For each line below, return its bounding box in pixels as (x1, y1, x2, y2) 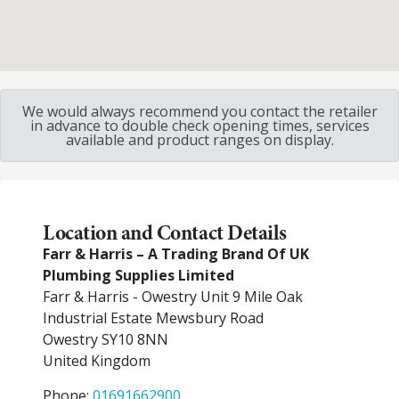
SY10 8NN (102, 330, 168, 349)
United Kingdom (43, 351, 151, 370)
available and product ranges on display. (65, 130, 334, 150)
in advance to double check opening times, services (29, 116, 370, 135)
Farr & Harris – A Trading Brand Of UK (43, 244, 309, 264)
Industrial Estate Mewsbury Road (43, 308, 264, 328)
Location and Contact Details (43, 218, 287, 247)
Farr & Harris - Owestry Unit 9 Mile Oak (43, 287, 303, 306)
